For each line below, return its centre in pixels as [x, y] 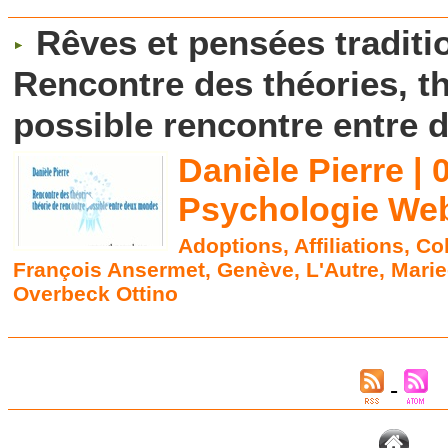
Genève [256, 270]
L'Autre [343, 270]
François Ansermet [109, 270]
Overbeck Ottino [96, 294]
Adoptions [231, 246]
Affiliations [349, 246]
